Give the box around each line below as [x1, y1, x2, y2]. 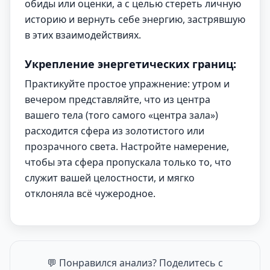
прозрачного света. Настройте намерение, [25, 140, 229, 153]
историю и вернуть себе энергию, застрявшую [25, 13, 245, 26]
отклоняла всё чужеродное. [25, 187, 155, 200]
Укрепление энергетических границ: [25, 57, 236, 71]
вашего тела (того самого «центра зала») [25, 108, 218, 122]
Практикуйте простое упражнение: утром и [25, 77, 230, 90]
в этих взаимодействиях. [25, 28, 141, 42]
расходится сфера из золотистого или [25, 124, 204, 137]
